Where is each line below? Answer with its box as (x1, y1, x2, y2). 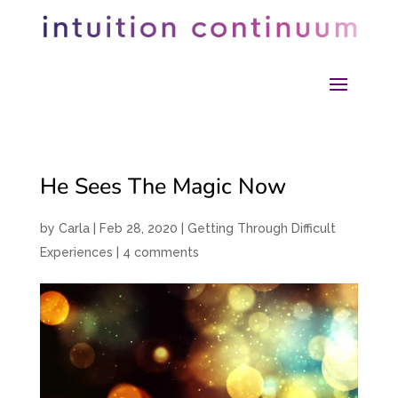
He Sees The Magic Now (39, 171, 286, 203)
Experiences (39, 245, 113, 260)
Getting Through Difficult (187, 221, 336, 236)
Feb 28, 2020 (99, 221, 178, 236)
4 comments (122, 245, 199, 260)
